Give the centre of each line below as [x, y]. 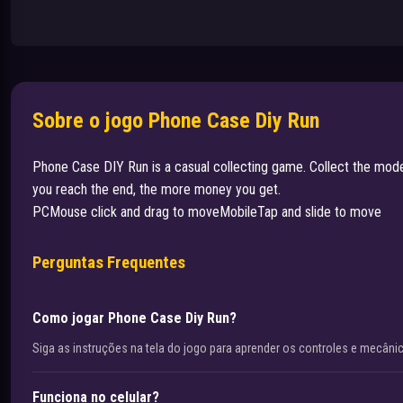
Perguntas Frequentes [109, 262]
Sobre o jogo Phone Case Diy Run [176, 120]
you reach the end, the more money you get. [157, 189]
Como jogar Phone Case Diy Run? [134, 318]
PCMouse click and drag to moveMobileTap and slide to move [207, 211]
